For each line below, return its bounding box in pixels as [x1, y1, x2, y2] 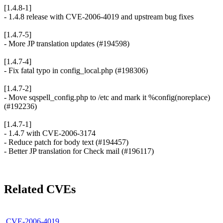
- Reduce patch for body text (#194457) [4, 138, 128, 147]
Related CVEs [4, 182, 76, 196]
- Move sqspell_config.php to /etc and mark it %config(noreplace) [4, 93, 210, 102]
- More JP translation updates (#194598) [4, 39, 129, 48]
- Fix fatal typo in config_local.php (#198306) [4, 66, 148, 75]
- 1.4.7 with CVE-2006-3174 [4, 129, 96, 138]
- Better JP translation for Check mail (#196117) [4, 147, 154, 156]
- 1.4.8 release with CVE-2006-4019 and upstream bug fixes [4, 12, 194, 21]
